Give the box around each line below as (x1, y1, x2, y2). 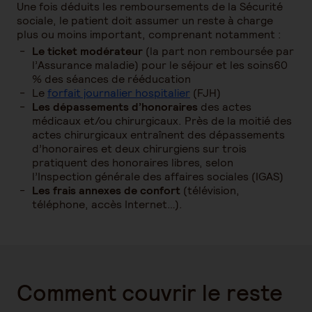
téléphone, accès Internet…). (32, 197, 182, 212)
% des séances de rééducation (32, 72, 191, 86)
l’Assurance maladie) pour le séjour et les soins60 (32, 58, 288, 72)
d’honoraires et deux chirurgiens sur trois (32, 141, 247, 156)
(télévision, (180, 183, 240, 198)
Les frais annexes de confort (32, 183, 180, 198)
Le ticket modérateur (32, 44, 143, 58)
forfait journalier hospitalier (47, 86, 190, 100)
